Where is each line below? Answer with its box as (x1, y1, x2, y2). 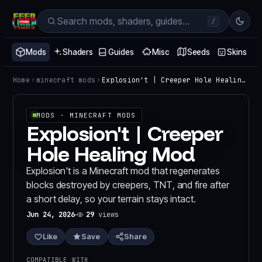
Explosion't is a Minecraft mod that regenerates (26, 165, 220, 177)
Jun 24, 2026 (26, 210, 75, 219)
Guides (108, 47, 134, 57)
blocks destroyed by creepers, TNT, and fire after (26, 179, 229, 191)
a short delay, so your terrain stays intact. (26, 193, 196, 205)
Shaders (62, 47, 94, 57)
